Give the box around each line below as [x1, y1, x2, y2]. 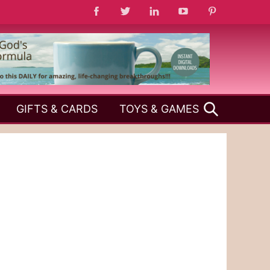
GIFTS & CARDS [16, 102, 98, 115]
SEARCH [218, 94, 261, 107]
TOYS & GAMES [119, 102, 199, 115]
